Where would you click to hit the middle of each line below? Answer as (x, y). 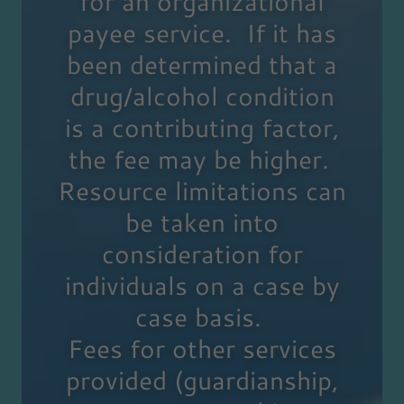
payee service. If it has (202, 33)
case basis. (202, 317)
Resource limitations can (202, 191)
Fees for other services (202, 349)
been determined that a (202, 64)
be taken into (202, 222)
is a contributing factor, (202, 128)
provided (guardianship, (202, 380)
